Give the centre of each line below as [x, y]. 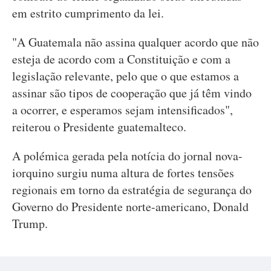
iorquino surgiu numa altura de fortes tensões [123, 173]
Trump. [30, 224]
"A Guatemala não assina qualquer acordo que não [135, 42]
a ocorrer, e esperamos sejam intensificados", [122, 110]
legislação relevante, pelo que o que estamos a [126, 76]
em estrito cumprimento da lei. [88, 13]
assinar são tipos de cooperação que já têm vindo [132, 93]
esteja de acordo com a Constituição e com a [121, 59]
